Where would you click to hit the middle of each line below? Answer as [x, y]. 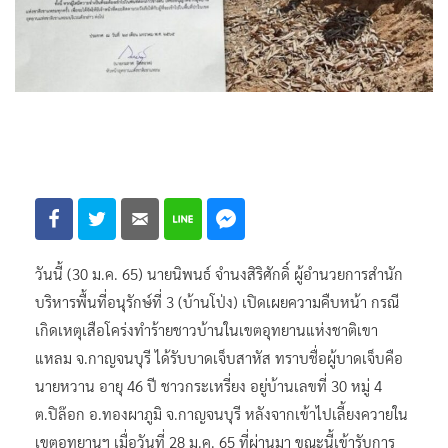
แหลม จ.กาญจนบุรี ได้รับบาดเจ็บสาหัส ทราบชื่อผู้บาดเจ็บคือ [219, 357]
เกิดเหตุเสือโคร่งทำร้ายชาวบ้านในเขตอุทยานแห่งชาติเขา [206, 329]
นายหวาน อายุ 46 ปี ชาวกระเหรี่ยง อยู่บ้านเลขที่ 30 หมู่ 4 [208, 385]
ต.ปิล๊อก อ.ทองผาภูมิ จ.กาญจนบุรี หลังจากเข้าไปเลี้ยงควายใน [221, 413]
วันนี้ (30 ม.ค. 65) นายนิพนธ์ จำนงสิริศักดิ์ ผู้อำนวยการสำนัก [219, 273]
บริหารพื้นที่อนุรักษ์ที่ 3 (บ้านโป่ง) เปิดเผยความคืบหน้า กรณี [217, 301]
